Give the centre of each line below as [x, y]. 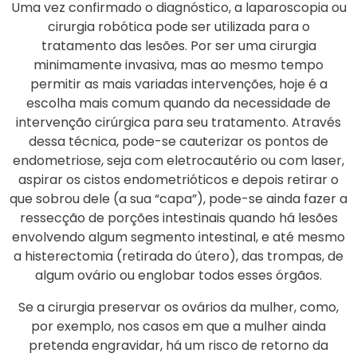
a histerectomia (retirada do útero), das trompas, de [178, 256]
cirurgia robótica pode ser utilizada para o [178, 26]
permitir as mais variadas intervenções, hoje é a [178, 84]
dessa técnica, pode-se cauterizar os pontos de [178, 141]
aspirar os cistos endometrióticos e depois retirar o [178, 179]
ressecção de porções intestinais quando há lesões [178, 218]
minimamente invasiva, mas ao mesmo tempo [178, 65]
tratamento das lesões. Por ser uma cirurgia [178, 45]
